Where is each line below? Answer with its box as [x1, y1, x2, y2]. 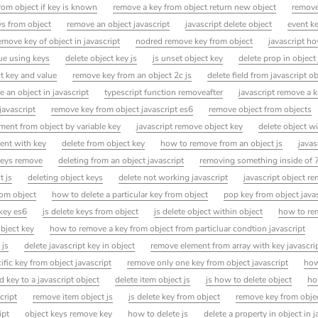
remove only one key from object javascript [127, 257, 289, 269]
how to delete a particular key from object [52, 189, 209, 201]
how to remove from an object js [160, 138, 283, 150]
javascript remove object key [136, 121, 243, 133]
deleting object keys [28, 172, 104, 184]
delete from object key [62, 138, 146, 150]
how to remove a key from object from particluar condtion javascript [50, 223, 306, 235]
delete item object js [115, 274, 191, 286]
